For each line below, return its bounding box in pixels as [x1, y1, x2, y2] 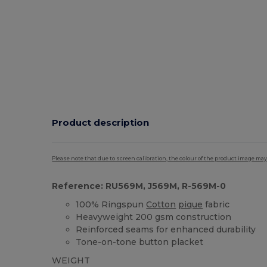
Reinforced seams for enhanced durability [76, 224, 256, 235]
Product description [52, 116, 150, 128]
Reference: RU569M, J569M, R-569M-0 [52, 181, 226, 192]
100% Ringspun [76, 199, 147, 210]
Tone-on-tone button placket [76, 237, 204, 248]
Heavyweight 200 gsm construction [76, 212, 232, 223]
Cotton [146, 199, 176, 210]
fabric [203, 199, 230, 210]
